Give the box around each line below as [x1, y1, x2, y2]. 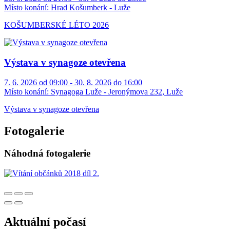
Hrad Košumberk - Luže [49, 3, 130, 12]
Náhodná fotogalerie [4, 148, 90, 159]
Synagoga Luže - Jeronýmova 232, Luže [49, 87, 183, 96]
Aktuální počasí [4, 215, 86, 229]
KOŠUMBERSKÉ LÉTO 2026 [4, 21, 109, 30]
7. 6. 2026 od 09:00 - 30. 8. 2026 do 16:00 [4, 78, 142, 87]
